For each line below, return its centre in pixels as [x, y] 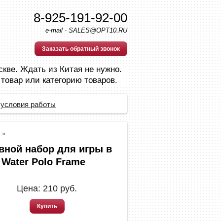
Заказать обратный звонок [81, 49]
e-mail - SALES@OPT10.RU [86, 30]
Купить [47, 206]
